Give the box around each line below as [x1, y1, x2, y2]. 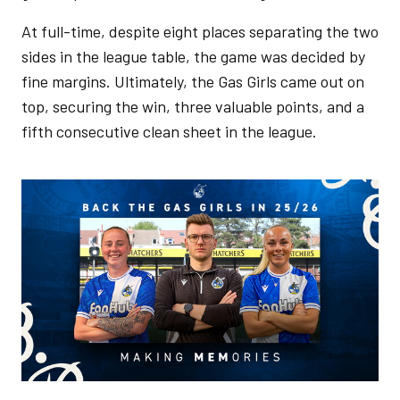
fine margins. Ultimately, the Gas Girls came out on [21, 71, 364, 91]
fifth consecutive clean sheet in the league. [21, 121, 317, 141]
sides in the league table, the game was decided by [21, 46, 365, 66]
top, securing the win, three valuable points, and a [21, 96, 364, 116]
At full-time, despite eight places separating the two [21, 21, 379, 41]
